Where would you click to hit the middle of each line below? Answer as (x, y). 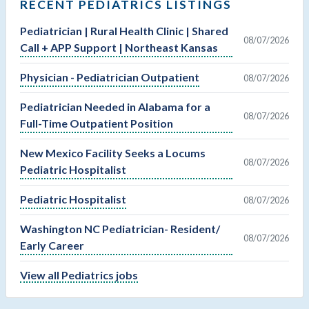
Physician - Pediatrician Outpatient (110, 77)
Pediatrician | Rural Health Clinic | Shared (124, 31)
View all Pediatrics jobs (79, 275)
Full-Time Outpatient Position (97, 123)
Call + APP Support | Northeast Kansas (119, 48)
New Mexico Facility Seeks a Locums (113, 153)
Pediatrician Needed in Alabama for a (115, 107)
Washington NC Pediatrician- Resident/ (120, 229)
